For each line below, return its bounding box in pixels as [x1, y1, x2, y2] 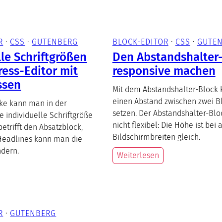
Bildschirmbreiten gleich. [112, 132, 200, 142]
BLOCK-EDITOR [112, 37, 168, 47]
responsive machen [112, 63, 216, 78]
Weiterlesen [116, 150, 159, 160]
